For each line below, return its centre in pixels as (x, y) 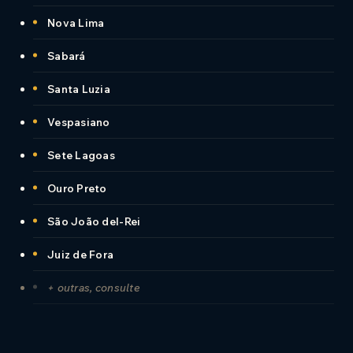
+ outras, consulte (94, 287)
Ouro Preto (77, 188)
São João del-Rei (94, 221)
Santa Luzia (79, 88)
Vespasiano (79, 121)
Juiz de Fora (81, 254)
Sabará (67, 55)
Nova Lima (76, 22)
